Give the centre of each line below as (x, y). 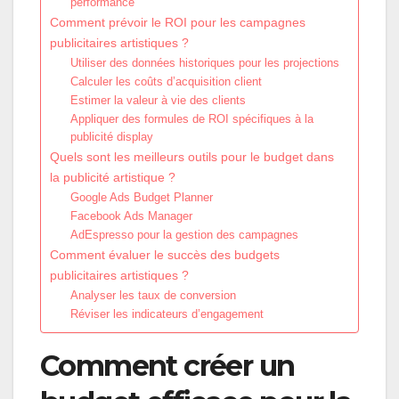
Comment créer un (167, 365)
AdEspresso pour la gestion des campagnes (184, 234)
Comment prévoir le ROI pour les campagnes (178, 22)
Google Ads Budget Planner (141, 197)
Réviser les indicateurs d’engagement (167, 313)
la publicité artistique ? (113, 177)
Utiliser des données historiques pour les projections (204, 62)
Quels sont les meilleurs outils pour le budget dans (192, 156)
